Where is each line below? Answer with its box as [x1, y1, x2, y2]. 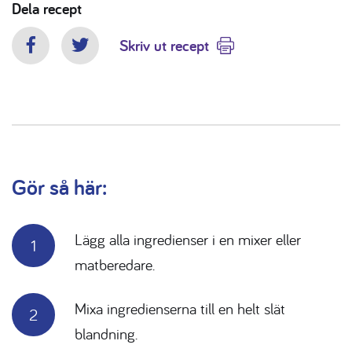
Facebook [29, 46, 89, 66]
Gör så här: [12, 171, 107, 201]
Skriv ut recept [119, 35, 209, 56]
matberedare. [75, 254, 155, 274]
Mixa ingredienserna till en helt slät [75, 298, 285, 318]
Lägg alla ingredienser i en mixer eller [75, 229, 301, 249]
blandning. [75, 323, 137, 343]
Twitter [79, 46, 121, 66]
